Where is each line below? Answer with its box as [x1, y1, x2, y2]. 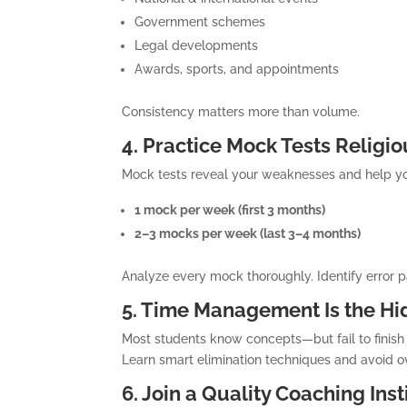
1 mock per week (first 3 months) [134, 202, 326, 217]
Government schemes [134, 14, 266, 29]
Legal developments [134, 37, 259, 53]
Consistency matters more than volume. [122, 104, 361, 119]
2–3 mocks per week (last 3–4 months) [134, 225, 362, 241]
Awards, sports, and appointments [134, 61, 340, 76]
